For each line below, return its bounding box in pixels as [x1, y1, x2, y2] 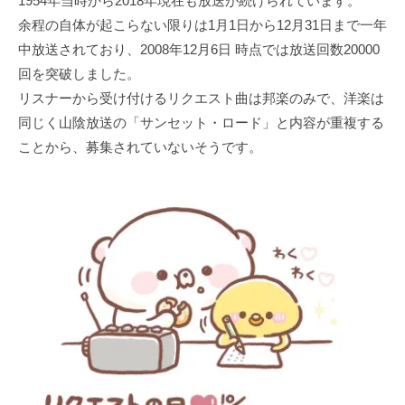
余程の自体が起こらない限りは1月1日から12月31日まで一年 [18, 17, 387, 33]
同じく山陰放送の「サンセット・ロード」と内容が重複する [18, 115, 384, 131]
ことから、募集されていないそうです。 [18, 139, 262, 155]
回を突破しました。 [18, 66, 140, 82]
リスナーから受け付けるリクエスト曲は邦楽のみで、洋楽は [18, 90, 384, 107]
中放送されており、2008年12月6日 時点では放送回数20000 [18, 42, 380, 58]
